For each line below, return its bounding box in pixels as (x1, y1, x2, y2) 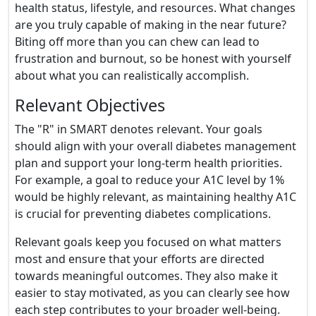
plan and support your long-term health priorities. (15, 155, 282, 171)
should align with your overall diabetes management (15, 138, 296, 154)
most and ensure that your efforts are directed (15, 251, 265, 267)
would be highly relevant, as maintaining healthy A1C (15, 189, 296, 205)
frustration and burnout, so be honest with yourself (15, 51, 291, 66)
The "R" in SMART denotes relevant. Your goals (15, 121, 262, 137)
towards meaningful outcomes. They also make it (15, 268, 278, 284)
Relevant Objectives (15, 94, 165, 116)
